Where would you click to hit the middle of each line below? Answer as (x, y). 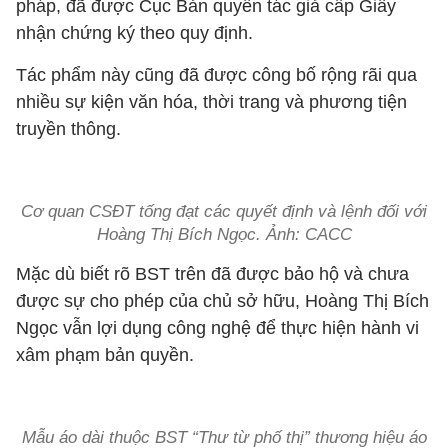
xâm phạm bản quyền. (105, 355)
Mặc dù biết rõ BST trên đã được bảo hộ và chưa (212, 274)
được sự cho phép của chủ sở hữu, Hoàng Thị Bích (222, 301)
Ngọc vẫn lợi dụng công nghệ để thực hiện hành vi (217, 328)
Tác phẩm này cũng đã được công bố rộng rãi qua (216, 75)
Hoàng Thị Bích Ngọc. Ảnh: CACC (224, 234)
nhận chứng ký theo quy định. (134, 33)
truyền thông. (68, 129)
